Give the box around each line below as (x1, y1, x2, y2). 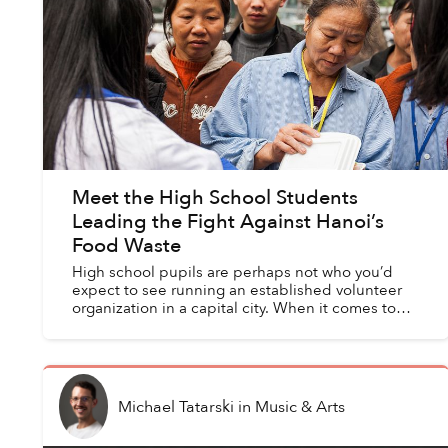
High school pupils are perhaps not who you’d (71, 262, 393, 283)
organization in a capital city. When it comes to (71, 298, 396, 319)
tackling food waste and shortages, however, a (71, 316, 392, 337)
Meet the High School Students (71, 184, 358, 212)
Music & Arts (254, 395, 345, 418)
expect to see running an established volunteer (71, 280, 402, 301)
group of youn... (71, 334, 181, 355)
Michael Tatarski (117, 395, 234, 418)
